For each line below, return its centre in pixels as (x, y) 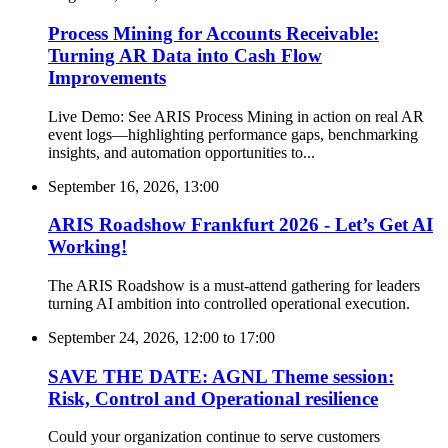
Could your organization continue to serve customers (214, 437)
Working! (87, 247)
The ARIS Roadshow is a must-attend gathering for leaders (234, 285)
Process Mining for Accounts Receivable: (213, 33)
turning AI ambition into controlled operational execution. (229, 303)
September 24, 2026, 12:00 (133, 337)
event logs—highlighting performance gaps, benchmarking (233, 134)
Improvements (107, 77)
